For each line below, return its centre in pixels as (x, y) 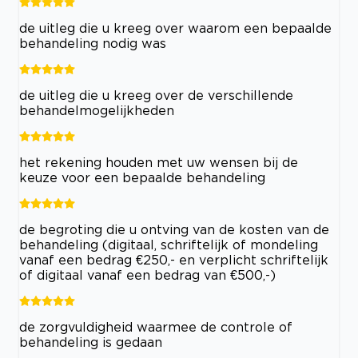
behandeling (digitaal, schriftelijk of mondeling (169, 244)
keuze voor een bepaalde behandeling (142, 177)
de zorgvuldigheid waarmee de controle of (156, 326)
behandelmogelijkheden (97, 110)
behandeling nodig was (93, 43)
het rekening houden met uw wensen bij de (159, 162)
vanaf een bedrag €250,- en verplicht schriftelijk (174, 259)
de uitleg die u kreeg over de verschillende (156, 95)
